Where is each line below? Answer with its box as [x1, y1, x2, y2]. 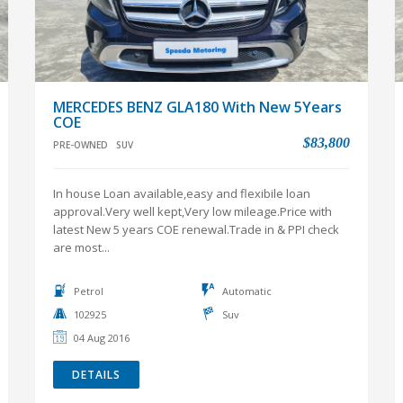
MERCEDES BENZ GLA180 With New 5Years [53, 97, 342, 117]
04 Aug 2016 [74, 331, 130, 345]
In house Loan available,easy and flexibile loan [53, 185, 310, 201]
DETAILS [72, 367, 121, 382]
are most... [53, 239, 110, 255]
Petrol [74, 284, 103, 298]
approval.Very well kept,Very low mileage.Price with [53, 203, 332, 219]
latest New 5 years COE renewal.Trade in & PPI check [53, 221, 339, 237]
